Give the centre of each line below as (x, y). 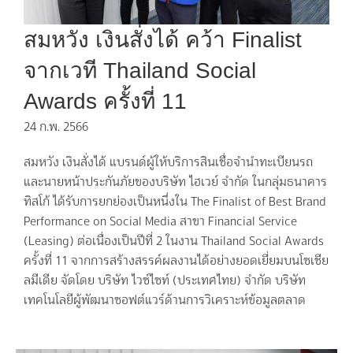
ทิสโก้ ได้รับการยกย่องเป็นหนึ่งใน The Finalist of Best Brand (175, 201)
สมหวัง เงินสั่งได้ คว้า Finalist (163, 39)
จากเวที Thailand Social (140, 70)
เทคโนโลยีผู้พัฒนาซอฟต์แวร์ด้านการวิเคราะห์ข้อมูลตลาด (165, 299)
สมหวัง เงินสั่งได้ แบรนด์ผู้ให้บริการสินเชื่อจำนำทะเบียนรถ (168, 162)
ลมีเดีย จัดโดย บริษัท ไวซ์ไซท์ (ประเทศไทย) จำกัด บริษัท (165, 280)
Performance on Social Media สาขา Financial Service (160, 221)
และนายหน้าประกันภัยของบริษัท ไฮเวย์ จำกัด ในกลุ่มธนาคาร (175, 181)
